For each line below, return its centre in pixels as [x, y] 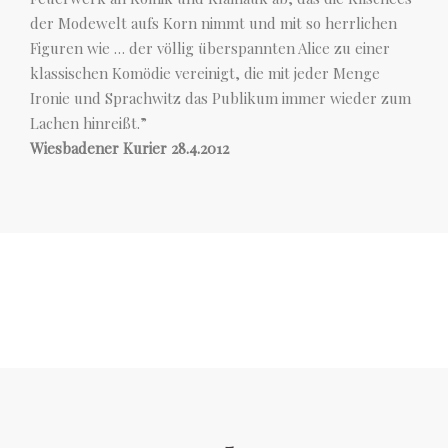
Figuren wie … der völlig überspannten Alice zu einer [210, 48]
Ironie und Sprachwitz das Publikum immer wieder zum [220, 98]
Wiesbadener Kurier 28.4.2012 [129, 148]
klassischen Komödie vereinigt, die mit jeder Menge [205, 73]
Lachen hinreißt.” [88, 123]
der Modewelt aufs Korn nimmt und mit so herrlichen [213, 23]
